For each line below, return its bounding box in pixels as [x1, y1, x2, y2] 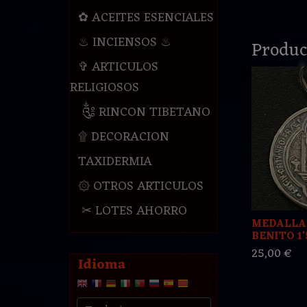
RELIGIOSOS [69, 77, 139, 99]
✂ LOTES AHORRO [77, 200, 187, 223]
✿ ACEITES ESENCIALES [77, 7, 214, 29]
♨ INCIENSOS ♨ [77, 32, 171, 54]
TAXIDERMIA [77, 151, 152, 173]
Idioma [77, 253, 125, 278]
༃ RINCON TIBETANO [77, 101, 210, 124]
